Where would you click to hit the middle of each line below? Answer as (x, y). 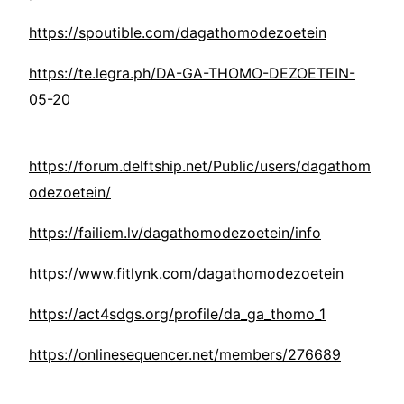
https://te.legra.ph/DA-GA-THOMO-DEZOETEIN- (192, 73)
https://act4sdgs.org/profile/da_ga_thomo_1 (177, 314)
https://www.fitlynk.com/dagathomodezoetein (186, 274)
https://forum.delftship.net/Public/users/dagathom (200, 166)
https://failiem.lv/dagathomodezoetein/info (175, 233)
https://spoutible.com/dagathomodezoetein (178, 33)
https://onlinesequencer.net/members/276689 (185, 355)
